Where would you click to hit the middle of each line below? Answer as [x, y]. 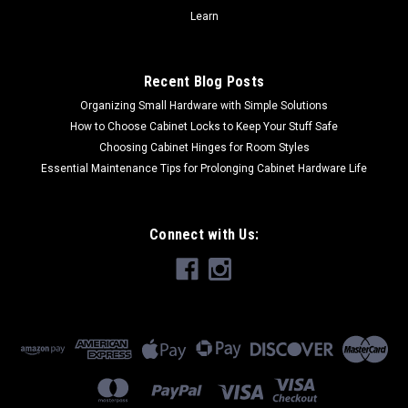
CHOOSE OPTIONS [204, 37]
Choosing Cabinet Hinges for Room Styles [204, 147]
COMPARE [73, 82]
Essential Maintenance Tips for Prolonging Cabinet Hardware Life [204, 168]
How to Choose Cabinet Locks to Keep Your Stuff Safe [204, 126]
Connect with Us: [204, 234]
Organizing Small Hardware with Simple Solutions [204, 105]
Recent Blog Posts [204, 81]
